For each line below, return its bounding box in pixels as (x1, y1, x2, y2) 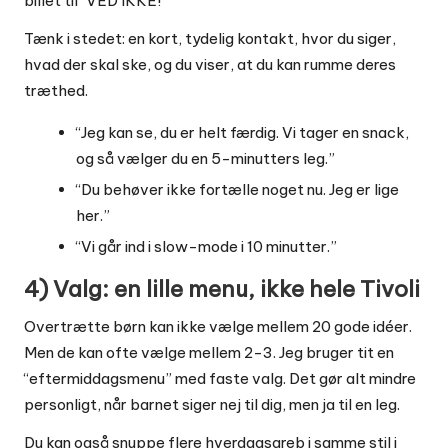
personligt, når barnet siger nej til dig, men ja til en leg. (24, 395, 400, 415)
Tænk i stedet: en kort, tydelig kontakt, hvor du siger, (24, 28, 396, 48)
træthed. (24, 80, 88, 100)
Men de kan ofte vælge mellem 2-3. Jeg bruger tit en (24, 343, 394, 363)
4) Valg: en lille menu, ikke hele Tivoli (24, 275, 420, 304)
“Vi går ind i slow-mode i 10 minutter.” (76, 237, 337, 257)
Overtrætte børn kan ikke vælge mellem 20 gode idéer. (24, 317, 412, 337)
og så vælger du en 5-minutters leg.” (76, 148, 335, 168)
